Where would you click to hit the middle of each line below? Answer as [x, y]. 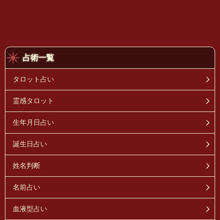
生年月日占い [33, 123]
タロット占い [33, 79]
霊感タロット [33, 101]
